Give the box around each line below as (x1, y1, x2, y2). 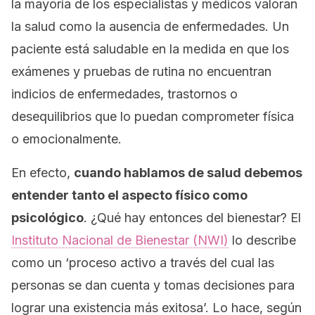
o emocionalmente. (11, 131, 122, 146)
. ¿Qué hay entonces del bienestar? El (84, 210, 301, 225)
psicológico (11, 210, 84, 225)
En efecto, (11, 165, 74, 180)
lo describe (229, 233, 296, 247)
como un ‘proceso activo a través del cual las (11, 255, 274, 270)
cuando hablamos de (74, 165, 207, 180)
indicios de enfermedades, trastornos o (11, 86, 238, 101)
